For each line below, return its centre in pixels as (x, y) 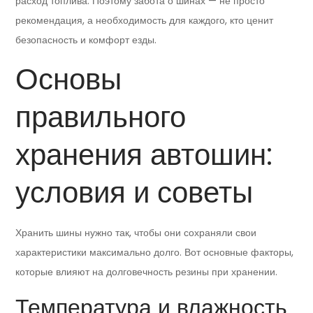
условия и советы (134, 193)
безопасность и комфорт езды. (86, 40)
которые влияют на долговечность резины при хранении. (147, 272)
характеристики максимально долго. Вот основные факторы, (155, 253)
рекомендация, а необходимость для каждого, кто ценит (145, 21)
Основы (69, 80)
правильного (101, 117)
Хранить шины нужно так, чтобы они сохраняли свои (136, 233)
